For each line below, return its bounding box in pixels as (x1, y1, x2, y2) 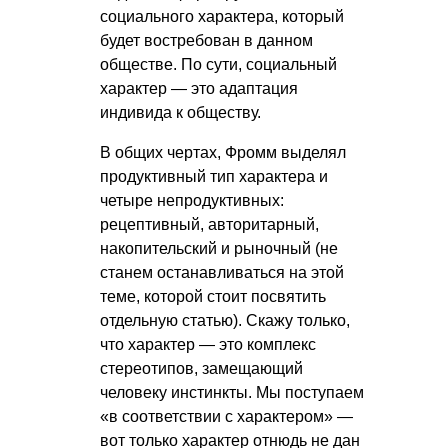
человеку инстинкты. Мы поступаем (100, 384, 364, 402)
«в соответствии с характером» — (100, 408, 353, 426)
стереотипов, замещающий (100, 360, 303, 378)
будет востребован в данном (100, 32, 313, 50)
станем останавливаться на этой (100, 264, 344, 282)
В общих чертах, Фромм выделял (100, 144, 346, 162)
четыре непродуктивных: (100, 192, 284, 210)
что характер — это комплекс (100, 336, 316, 354)
